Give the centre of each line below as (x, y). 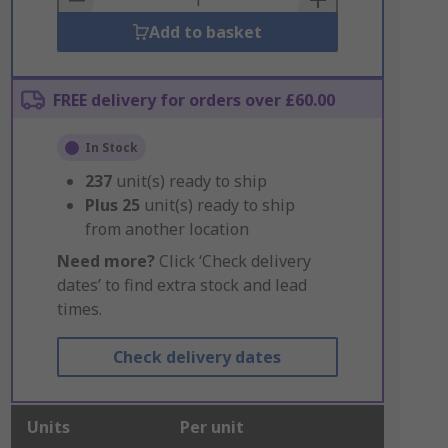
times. (79, 309)
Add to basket (205, 32)
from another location (166, 229)
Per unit (211, 427)
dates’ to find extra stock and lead (181, 285)
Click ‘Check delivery (232, 261)
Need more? (105, 261)
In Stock (111, 147)
